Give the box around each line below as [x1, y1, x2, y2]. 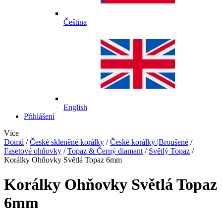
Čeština [63, 18, 87, 27]
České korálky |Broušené [110, 138, 188, 147]
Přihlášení [24, 112, 55, 121]
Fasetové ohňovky [4, 147, 61, 156]
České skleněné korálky [30, 138, 104, 147]
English [63, 103, 87, 112]
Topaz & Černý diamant [67, 147, 143, 156]
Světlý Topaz [149, 147, 190, 156]
